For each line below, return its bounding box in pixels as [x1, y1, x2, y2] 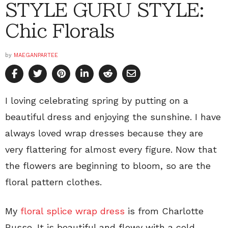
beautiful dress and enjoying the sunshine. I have [5, 111, 221, 123]
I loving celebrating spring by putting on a [5, 95, 188, 106]
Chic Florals [5, 21, 115, 40]
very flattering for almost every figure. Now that [5, 144, 217, 155]
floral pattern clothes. [5, 177, 102, 188]
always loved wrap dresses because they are [5, 128, 203, 139]
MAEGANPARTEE [14, 52, 58, 59]
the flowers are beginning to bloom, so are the [5, 160, 211, 172]
